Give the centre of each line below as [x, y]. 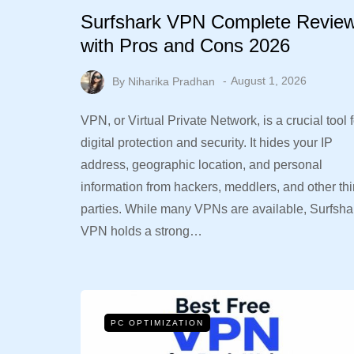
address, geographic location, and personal [201, 164]
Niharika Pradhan [171, 81]
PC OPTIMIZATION [157, 322]
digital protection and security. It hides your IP [207, 142]
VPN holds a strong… [141, 231]
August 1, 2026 [269, 81]
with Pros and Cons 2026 [185, 46]
